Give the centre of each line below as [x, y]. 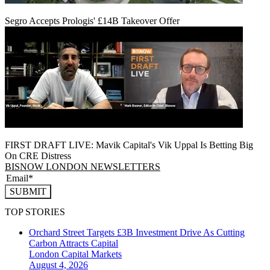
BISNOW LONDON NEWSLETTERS [83, 166]
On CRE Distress [38, 155]
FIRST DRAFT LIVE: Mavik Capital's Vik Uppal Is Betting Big [129, 145]
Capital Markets [92, 254]
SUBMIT [28, 191]
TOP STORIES [35, 212]
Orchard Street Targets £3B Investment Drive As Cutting [137, 233]
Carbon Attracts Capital [74, 243]
